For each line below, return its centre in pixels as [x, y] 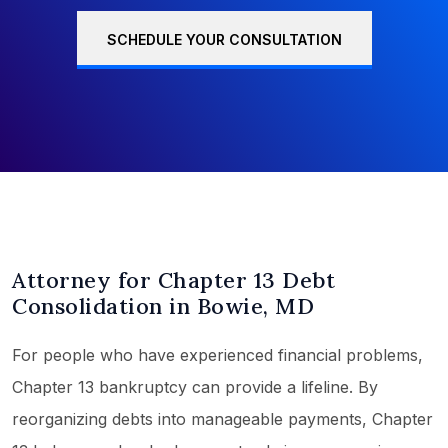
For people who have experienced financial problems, [217, 355]
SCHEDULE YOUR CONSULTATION [224, 40]
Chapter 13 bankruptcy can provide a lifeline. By [195, 387]
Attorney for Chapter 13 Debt [173, 280]
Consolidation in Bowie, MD [163, 306]
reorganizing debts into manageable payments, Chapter [222, 419]
